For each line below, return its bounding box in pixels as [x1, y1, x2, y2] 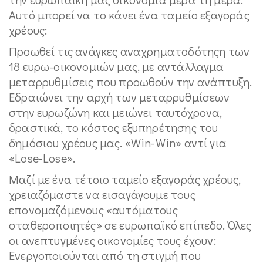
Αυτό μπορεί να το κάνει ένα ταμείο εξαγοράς [9, 7, 249, 22]
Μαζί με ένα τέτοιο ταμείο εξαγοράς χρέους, [9, 171, 241, 187]
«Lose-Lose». [9, 150, 76, 166]
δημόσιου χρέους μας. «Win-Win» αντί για [9, 135, 227, 150]
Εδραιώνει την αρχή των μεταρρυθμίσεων [9, 89, 230, 104]
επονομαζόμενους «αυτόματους [9, 202, 178, 217]
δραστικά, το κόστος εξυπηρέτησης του [9, 120, 218, 135]
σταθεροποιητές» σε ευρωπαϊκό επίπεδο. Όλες [9, 217, 252, 232]
